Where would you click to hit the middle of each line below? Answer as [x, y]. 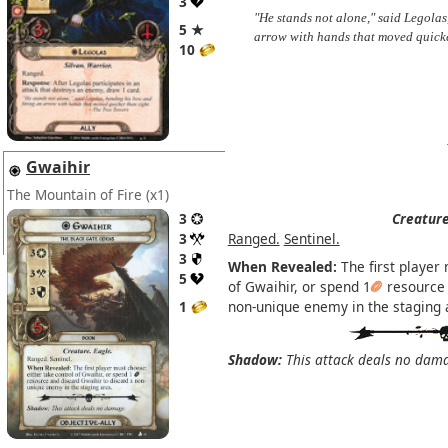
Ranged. [253, 238]
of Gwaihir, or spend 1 [299, 286]
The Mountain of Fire [74, 194]
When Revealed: [282, 266]
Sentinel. [311, 238]
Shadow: [254, 359]
